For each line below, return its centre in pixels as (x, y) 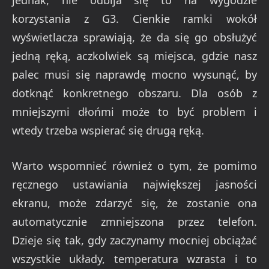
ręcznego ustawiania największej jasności (134, 184)
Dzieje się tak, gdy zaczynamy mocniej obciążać (134, 240)
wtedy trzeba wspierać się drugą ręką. (108, 131)
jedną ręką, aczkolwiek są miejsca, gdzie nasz (134, 56)
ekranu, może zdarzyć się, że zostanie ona (134, 203)
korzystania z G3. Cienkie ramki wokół (134, 19)
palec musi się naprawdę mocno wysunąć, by (134, 75)
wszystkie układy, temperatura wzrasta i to (134, 259)
